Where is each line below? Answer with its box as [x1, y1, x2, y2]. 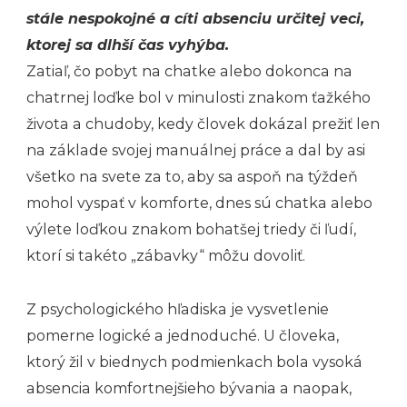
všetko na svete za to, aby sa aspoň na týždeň [26, 168, 358, 186]
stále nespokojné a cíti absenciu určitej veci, [26, 10, 364, 28]
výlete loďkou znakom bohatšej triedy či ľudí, [26, 221, 356, 239]
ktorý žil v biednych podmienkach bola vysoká [26, 353, 362, 372]
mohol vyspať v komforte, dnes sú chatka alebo [26, 194, 372, 213]
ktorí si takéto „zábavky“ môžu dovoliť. [26, 247, 305, 265]
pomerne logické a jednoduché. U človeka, [26, 327, 339, 345]
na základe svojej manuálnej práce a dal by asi [26, 142, 365, 160]
